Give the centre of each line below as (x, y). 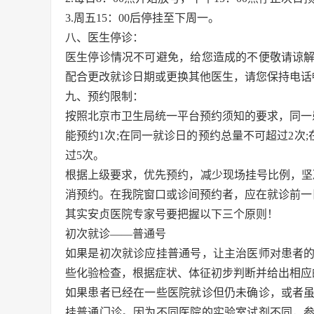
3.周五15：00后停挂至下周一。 (142, 18)
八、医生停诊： (104, 37)
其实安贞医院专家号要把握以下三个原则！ (172, 214)
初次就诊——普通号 (116, 233)
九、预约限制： (104, 96)
